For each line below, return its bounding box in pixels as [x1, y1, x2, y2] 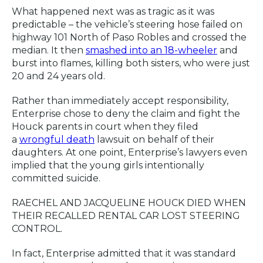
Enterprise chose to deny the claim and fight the [12, 108, 240, 120]
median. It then [12, 45, 86, 56]
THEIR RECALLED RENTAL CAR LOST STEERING [12, 210, 240, 222]
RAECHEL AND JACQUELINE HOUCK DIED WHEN [12, 197, 246, 209]
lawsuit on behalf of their [95, 134, 214, 146]
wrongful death [19, 134, 95, 146]
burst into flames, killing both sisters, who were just [12, 58, 250, 69]
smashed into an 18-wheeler [86, 45, 217, 56]
